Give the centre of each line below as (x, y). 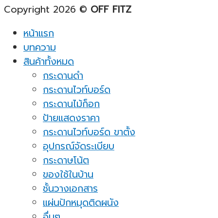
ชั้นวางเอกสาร (70, 188)
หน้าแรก (39, 33)
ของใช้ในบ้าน (68, 174)
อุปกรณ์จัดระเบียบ (79, 146)
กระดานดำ (63, 75)
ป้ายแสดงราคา (71, 118)
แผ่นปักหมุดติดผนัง (81, 202)
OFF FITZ (111, 10)
